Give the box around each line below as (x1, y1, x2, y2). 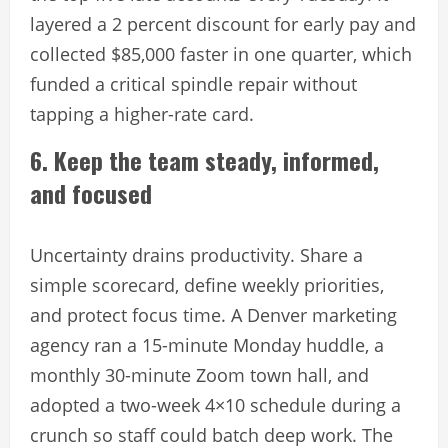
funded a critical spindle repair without (30, 72, 357, 97)
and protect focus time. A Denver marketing (30, 303, 397, 328)
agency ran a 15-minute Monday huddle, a (30, 333, 384, 358)
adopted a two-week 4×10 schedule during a (30, 393, 401, 418)
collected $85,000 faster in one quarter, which (30, 42, 412, 67)
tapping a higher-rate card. (30, 102, 254, 127)
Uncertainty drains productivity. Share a (30, 243, 363, 268)
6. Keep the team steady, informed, (30, 142, 379, 179)
